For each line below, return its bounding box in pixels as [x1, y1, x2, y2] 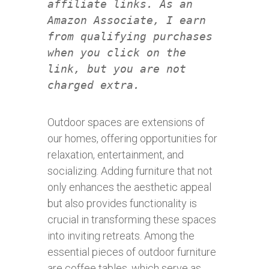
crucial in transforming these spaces [47, 213, 216, 226]
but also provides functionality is [47, 197, 197, 210]
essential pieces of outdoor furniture [47, 246, 216, 258]
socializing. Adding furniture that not [47, 165, 213, 177]
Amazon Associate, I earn [47, 14, 206, 26]
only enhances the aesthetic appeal [47, 181, 211, 193]
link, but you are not [47, 62, 186, 75]
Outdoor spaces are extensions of [47, 116, 205, 128]
